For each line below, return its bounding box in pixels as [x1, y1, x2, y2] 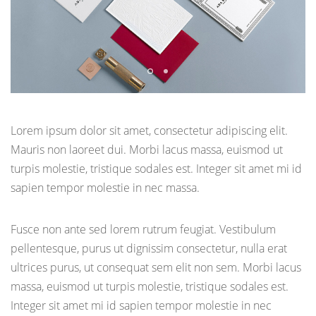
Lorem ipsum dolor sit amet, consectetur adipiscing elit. [11, 123, 288, 139]
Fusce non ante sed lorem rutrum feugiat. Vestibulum [11, 221, 276, 238]
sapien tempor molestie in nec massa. [11, 180, 200, 196]
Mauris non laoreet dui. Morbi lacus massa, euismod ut [11, 142, 283, 158]
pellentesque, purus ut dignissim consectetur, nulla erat [11, 241, 287, 257]
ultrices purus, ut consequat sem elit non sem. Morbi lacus [11, 260, 301, 276]
